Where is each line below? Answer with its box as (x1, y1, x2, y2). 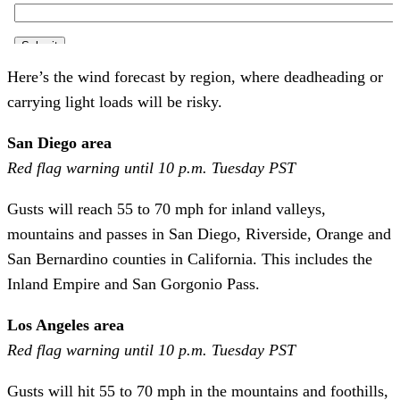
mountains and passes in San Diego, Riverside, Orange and (7, 224, 391, 243)
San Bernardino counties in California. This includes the (7, 249, 372, 268)
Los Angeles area (7, 315, 124, 334)
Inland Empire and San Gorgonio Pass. (7, 274, 260, 293)
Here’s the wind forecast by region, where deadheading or (7, 67, 383, 86)
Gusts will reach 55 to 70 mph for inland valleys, (7, 199, 326, 218)
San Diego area (7, 133, 112, 152)
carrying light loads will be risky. (7, 92, 222, 111)
